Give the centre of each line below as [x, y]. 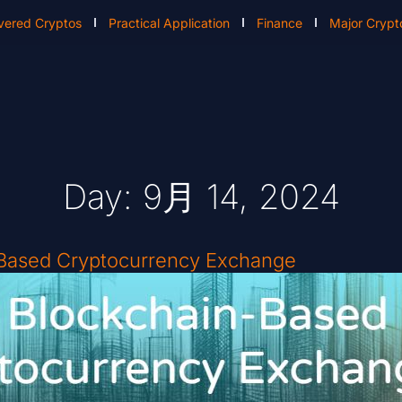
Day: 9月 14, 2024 [201, 197]
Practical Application [170, 22]
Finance [280, 22]
